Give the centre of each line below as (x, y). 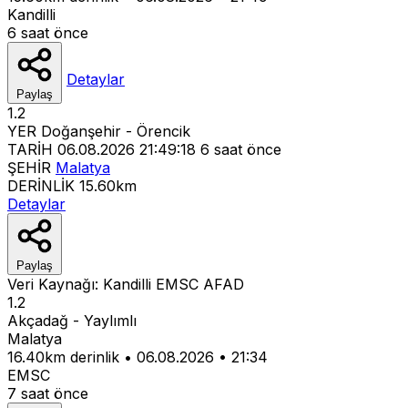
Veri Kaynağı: (55, 284)
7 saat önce (48, 393)
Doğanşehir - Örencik (116, 131)
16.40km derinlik (63, 357)
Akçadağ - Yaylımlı (72, 320)
